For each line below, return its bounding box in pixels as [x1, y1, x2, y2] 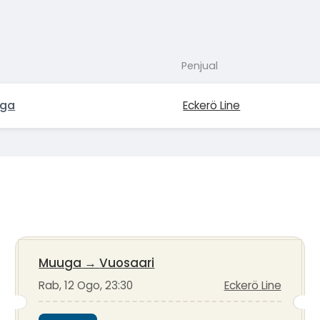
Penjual [181, 58, 219, 73]
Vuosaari [99, 254, 155, 272]
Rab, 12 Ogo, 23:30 [39, 278, 134, 294]
